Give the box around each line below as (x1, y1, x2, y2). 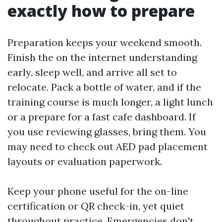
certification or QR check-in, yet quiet (7, 200, 184, 212)
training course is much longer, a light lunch (7, 96, 213, 108)
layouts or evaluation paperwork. (7, 155, 162, 167)
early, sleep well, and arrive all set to (7, 66, 177, 78)
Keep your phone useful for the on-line (7, 185, 188, 197)
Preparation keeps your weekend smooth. (7, 36, 202, 49)
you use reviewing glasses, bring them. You (7, 125, 206, 138)
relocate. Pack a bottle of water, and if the (7, 81, 201, 93)
